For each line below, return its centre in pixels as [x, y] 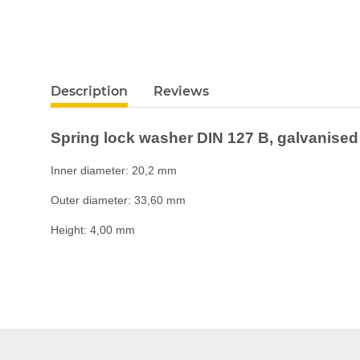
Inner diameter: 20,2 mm [114, 170]
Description [89, 91]
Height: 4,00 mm [93, 230]
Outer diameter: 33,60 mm [118, 200]
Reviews [181, 91]
